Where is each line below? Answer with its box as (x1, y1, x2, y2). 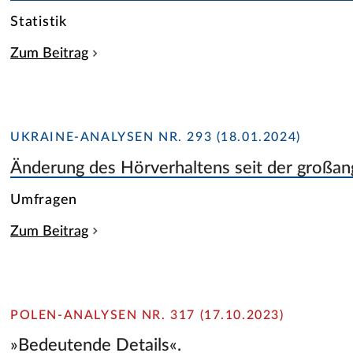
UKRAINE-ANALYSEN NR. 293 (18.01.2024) (10, 131, 301, 144)
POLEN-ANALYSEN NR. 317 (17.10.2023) (10, 308, 284, 321)
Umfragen (10, 191, 78, 207)
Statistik (10, 14, 67, 30)
